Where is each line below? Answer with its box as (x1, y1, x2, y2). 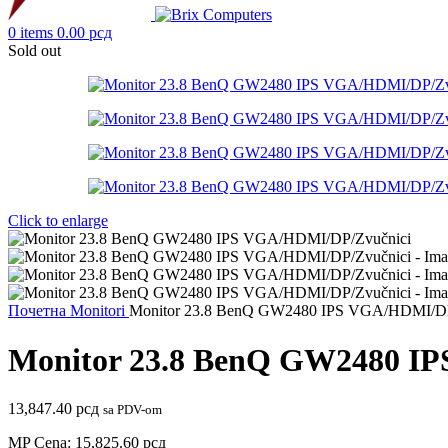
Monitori (70, 302, 129, 320)
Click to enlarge (8, 212, 108, 230)
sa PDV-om (103, 402, 162, 418)
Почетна (8, 302, 70, 320)
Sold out (8, 42, 61, 60)
